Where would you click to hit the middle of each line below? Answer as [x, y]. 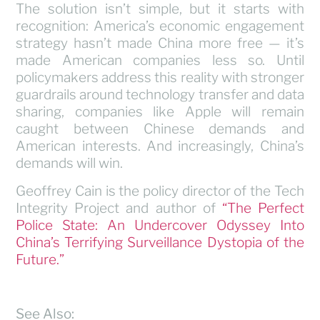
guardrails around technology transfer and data [160, 95]
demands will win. [70, 164]
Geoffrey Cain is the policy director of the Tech [160, 191]
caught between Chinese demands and [160, 129]
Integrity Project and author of [119, 208]
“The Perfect [263, 208]
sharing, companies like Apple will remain [160, 112]
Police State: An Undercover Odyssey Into [160, 225]
